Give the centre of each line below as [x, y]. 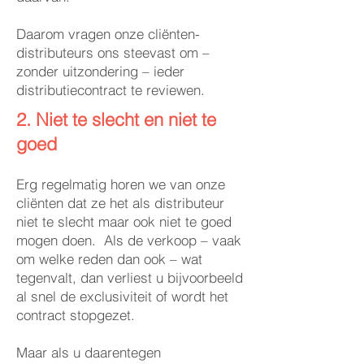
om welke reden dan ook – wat [109, 259]
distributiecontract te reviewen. [113, 90]
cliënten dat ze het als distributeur [120, 203]
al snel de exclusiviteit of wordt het [122, 296]
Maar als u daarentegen [89, 352]
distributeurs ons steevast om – [113, 52]
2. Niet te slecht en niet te [116, 119]
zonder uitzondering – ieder [100, 71]
